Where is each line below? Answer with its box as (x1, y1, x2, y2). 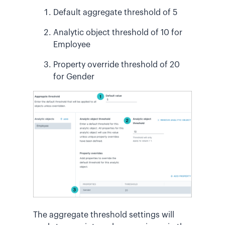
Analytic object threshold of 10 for (53, 29, 182, 37)
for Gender (53, 73, 94, 81)
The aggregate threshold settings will (33, 211, 174, 219)
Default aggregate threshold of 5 (53, 9, 177, 17)
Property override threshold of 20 (53, 61, 180, 69)
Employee (53, 41, 90, 49)
